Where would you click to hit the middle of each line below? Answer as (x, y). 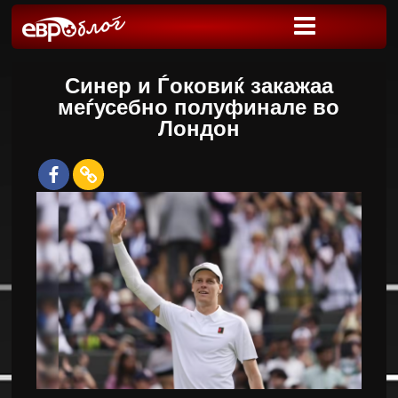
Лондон (199, 128)
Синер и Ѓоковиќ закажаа (199, 86)
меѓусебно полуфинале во (199, 107)
